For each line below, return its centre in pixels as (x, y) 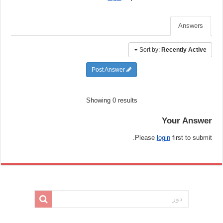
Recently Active (184, 50)
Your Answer (187, 121)
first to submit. (191, 137)
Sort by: (150, 50)
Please (146, 137)
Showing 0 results (111, 100)
